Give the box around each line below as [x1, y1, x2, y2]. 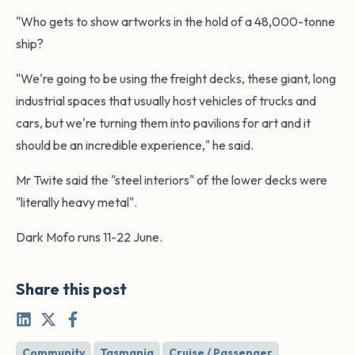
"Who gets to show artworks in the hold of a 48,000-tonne [16, 13, 335, 30]
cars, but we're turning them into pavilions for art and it [16, 115, 311, 132]
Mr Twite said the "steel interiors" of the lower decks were [16, 172, 327, 189]
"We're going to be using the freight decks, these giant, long [16, 71, 336, 87]
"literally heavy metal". [16, 194, 137, 211]
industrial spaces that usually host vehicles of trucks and [16, 93, 316, 109]
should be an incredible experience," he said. [16, 137, 254, 154]
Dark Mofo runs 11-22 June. [16, 229, 162, 246]
